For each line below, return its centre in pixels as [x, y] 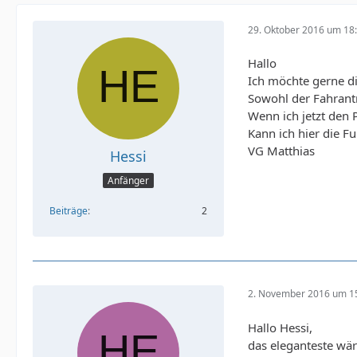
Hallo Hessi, [280, 327]
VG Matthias [281, 151]
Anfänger [128, 180]
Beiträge [69, 210]
